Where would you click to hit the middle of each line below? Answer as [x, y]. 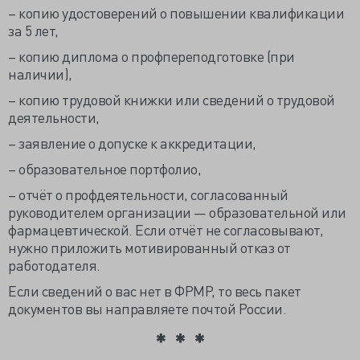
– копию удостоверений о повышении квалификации [176, 12]
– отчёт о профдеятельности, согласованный [148, 194]
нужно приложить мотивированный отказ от [149, 247]
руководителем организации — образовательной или [177, 212]
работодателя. [54, 265]
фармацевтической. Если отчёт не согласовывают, [166, 229]
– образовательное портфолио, [104, 168]
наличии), [40, 74]
